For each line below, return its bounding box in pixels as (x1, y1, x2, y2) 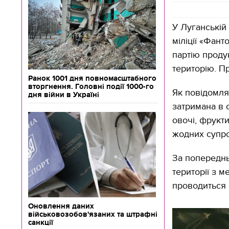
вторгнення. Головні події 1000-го (28, 82, 154, 90)
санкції (28, 218, 53, 226)
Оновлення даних (28, 202, 94, 210)
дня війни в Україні (28, 90, 99, 99)
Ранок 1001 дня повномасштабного (28, 74, 156, 82)
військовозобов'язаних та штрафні (28, 210, 157, 218)
